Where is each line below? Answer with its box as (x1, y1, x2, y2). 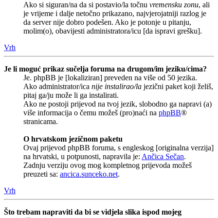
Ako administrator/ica (23, 82, 91, 91)
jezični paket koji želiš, (142, 82, 213, 91)
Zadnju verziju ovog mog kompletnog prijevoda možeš (23, 161, 192, 169)
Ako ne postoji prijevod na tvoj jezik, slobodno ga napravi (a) (23, 99, 212, 108)
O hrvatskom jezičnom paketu (23, 134, 123, 143)
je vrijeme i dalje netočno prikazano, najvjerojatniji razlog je (23, 9, 206, 18)
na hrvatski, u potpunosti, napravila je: (23, 152, 142, 161)
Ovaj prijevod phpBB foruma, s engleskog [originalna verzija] (23, 143, 214, 152)
